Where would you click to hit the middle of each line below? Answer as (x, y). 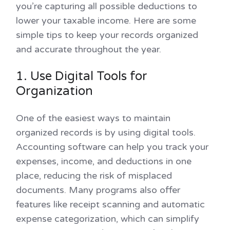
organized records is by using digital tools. (106, 132)
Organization (56, 91)
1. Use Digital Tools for (82, 76)
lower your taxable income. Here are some (106, 20)
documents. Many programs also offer (98, 190)
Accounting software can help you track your (112, 147)
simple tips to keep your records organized (107, 35)
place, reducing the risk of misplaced (94, 175)
